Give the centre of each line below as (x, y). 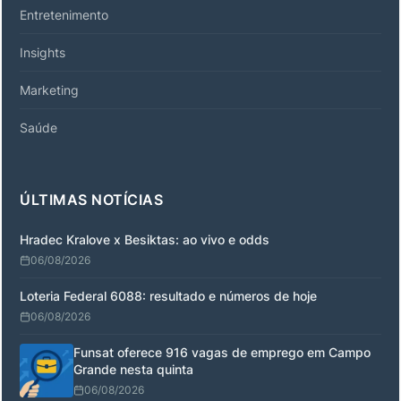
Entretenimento (64, 14)
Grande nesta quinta (133, 369)
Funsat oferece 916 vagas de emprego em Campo (222, 352)
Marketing (49, 90)
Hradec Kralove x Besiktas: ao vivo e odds (145, 239)
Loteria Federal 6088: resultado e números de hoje (168, 295)
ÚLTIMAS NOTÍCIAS (91, 199)
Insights (43, 52)
